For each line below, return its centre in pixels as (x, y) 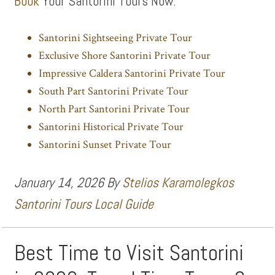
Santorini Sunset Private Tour (105, 145)
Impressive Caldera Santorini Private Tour (132, 73)
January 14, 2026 (59, 182)
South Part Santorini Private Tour (114, 91)
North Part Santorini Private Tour (114, 109)
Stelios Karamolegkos (178, 182)
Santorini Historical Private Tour (111, 127)
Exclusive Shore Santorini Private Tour (125, 56)
